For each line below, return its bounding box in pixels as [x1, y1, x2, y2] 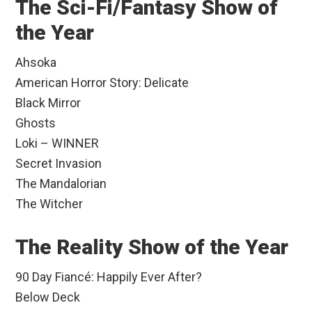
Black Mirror [15, 95, 81, 111]
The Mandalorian [15, 176, 107, 192]
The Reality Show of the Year [15, 235, 289, 260]
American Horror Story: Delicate [15, 75, 189, 91]
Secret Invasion [15, 156, 102, 171]
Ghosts [15, 116, 56, 131]
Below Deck [15, 290, 81, 305]
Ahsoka [15, 55, 57, 70]
